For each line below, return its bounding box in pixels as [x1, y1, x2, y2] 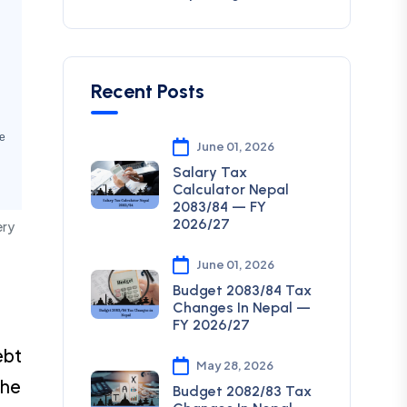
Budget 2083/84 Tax [172, 282, 312, 299]
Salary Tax [172, 164, 247, 181]
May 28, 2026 [195, 358, 273, 372]
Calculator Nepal [172, 181, 289, 198]
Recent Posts [90, 79, 204, 104]
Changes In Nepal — [172, 299, 311, 316]
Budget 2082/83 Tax [172, 382, 312, 400]
